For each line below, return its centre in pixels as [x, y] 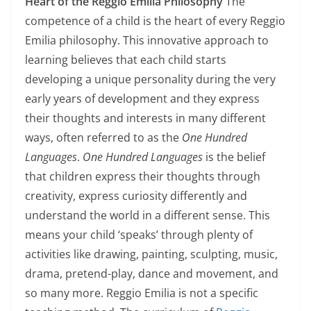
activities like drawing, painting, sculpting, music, [151, 254]
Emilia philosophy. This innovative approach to [147, 40]
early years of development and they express [142, 99]
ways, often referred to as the [103, 137]
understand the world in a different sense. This [148, 215]
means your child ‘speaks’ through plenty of [139, 235]
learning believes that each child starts [126, 60]
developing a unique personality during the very [150, 79]
